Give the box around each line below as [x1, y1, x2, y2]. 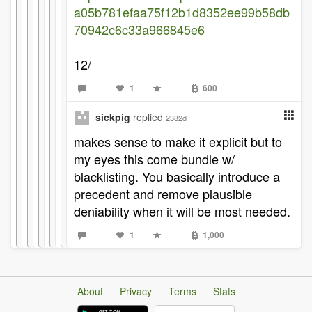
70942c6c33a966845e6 [74, 20, 205, 38]
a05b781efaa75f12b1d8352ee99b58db [74, 3, 290, 21]
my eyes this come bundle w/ [74, 150, 235, 168]
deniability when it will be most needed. [74, 202, 290, 220]
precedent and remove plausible [74, 185, 252, 203]
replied [133, 110, 166, 124]
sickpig [95, 110, 130, 124]
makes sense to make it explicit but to [74, 132, 282, 150]
